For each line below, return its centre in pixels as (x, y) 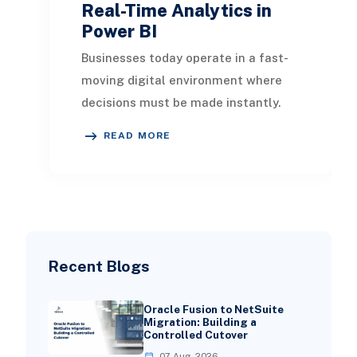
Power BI (119, 31)
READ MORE (137, 136)
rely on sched (120, 147)
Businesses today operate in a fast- (184, 58)
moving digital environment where (181, 80)
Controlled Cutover (195, 335)
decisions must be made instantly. (180, 103)
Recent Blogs (98, 266)
